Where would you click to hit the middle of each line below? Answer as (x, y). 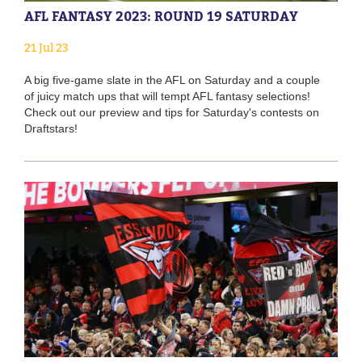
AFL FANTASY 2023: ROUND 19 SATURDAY (161, 16)
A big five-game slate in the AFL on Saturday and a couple (172, 80)
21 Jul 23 (46, 47)
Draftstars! (51, 128)
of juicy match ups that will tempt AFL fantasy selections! (167, 96)
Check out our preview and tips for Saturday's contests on (172, 112)
